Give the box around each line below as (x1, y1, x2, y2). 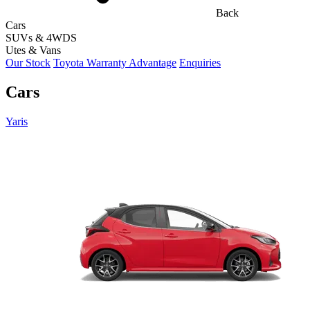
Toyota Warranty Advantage (53, 57, 176, 69)
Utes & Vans (6, 44, 61, 56)
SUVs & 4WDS (6, 32, 77, 44)
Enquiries (179, 57, 221, 69)
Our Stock (6, 57, 51, 69)
